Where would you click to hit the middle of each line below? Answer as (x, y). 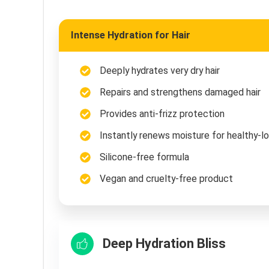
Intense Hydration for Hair (131, 35)
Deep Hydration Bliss (164, 244)
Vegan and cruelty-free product (166, 179)
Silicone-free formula (144, 157)
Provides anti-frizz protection (162, 114)
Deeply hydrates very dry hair (160, 71)
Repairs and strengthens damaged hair (180, 92)
